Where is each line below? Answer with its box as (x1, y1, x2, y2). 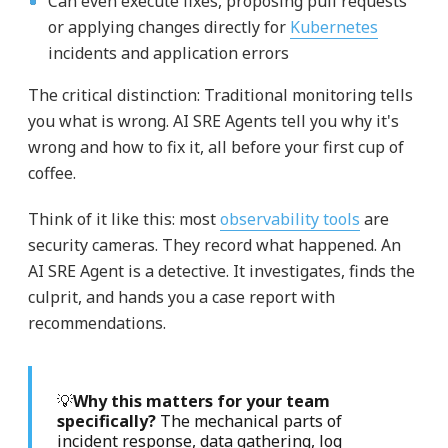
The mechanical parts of (159, 410, 342, 433)
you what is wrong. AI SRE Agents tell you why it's (27, 110, 399, 133)
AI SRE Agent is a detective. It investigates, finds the (27, 260, 415, 283)
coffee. (27, 162, 76, 185)
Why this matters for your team (72, 390, 330, 413)
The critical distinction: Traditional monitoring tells (27, 84, 413, 107)
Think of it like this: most (27, 208, 220, 231)
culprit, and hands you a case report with (27, 286, 335, 309)
